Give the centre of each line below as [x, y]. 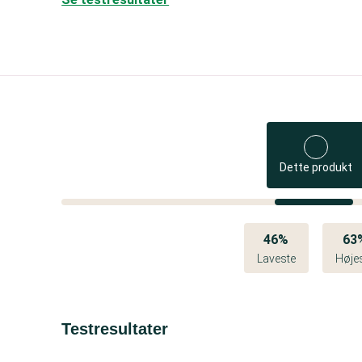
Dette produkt [316, 167]
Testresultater [115, 329]
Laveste [276, 259]
